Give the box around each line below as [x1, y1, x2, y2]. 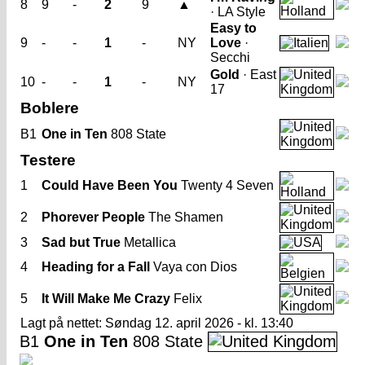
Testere [20, 152, 76, 169]
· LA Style [210, 5, 266, 19]
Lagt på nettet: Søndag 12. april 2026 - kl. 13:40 [20, 316, 293, 330]
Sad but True [42, 235, 121, 249]
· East [240, 68, 276, 81]
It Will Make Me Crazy [42, 292, 170, 306]
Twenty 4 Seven [178, 178, 274, 192]
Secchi [210, 51, 250, 64]
